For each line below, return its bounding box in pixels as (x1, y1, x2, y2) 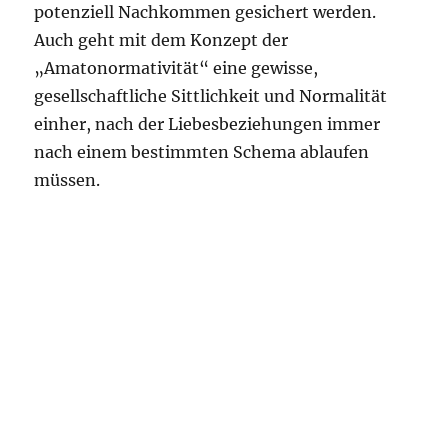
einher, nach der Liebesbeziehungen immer (34, 114, 381, 134)
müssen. (34, 170, 101, 190)
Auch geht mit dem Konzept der (34, 30, 289, 50)
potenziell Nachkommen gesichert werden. (34, 2, 377, 22)
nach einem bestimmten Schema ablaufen (34, 142, 370, 162)
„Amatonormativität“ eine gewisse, (34, 58, 319, 78)
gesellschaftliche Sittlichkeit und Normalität (34, 86, 388, 106)
